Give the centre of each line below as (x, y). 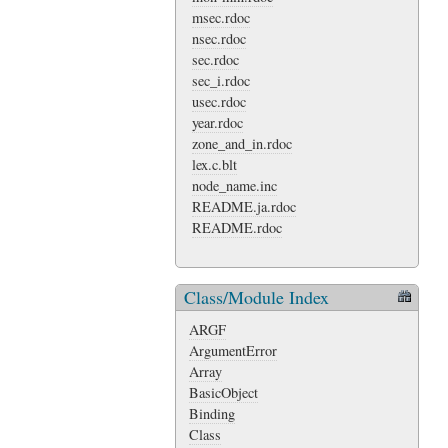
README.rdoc (237, 227)
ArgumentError (233, 351)
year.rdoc (217, 122)
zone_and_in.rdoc (242, 143)
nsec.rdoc (219, 38)
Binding (212, 414)
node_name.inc (234, 185)
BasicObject (223, 393)
